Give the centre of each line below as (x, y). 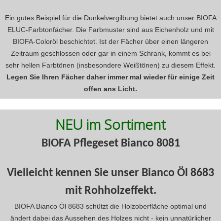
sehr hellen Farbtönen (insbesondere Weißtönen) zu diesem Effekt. (110, 65)
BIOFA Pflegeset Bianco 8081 (110, 144)
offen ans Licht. (110, 89)
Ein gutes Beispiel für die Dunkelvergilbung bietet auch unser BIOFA (110, 18)
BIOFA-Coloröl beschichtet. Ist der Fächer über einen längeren (110, 42)
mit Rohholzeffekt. (110, 191)
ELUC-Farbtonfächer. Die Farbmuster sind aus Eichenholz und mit (110, 30)
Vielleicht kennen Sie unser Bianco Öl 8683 (110, 173)
